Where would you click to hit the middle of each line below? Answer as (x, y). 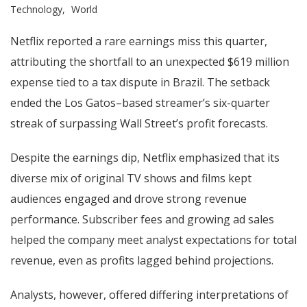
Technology (36, 9)
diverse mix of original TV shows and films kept (131, 178)
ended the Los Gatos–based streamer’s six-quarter (140, 102)
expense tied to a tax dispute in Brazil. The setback (140, 82)
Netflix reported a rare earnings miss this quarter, (139, 41)
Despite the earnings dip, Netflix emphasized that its (145, 157)
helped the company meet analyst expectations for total (153, 240)
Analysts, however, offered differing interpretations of (149, 294)
